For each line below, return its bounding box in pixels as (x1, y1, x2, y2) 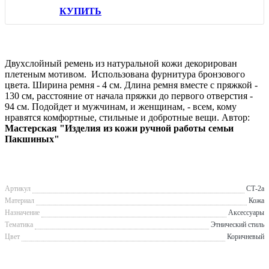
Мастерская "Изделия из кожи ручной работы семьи (5, 122, 234, 133)
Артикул (5, 184, 31, 193)
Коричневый (227, 232, 264, 241)
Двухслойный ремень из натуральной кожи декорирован (5, 58, 237, 68)
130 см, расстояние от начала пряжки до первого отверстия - (5, 90, 253, 101)
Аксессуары (228, 208, 264, 217)
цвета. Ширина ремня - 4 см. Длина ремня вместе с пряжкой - (5, 79, 258, 90)
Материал (5, 196, 34, 205)
